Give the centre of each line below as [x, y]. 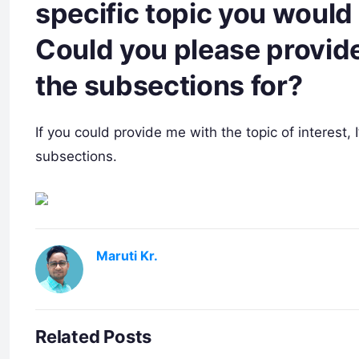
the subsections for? [169, 86]
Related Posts [94, 336]
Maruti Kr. [127, 255]
